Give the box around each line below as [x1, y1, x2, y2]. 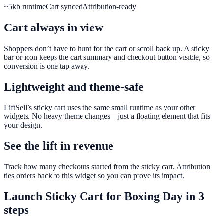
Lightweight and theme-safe [4, 80, 144, 93]
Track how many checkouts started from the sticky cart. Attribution [4, 163, 210, 171]
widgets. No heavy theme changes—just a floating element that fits [4, 112, 210, 121]
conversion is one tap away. [4, 61, 89, 70]
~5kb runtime [4, 2, 46, 11]
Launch [4, 190, 45, 203]
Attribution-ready [82, 2, 136, 11]
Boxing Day [124, 190, 183, 203]
